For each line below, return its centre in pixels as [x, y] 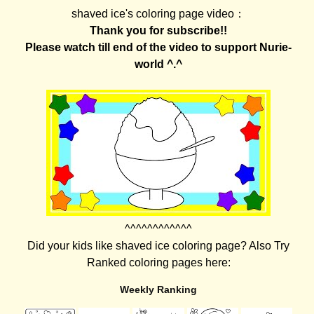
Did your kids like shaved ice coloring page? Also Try [159, 246]
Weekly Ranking [159, 290]
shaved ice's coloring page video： [159, 14]
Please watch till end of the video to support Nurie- [159, 48]
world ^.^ [159, 64]
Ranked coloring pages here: [158, 263]
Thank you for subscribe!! [159, 31]
